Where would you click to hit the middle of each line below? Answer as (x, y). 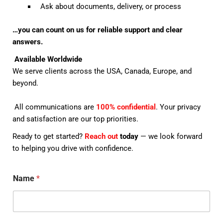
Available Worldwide (49, 59)
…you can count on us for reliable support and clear (98, 30)
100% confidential (126, 107)
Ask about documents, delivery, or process (110, 6)
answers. (28, 42)
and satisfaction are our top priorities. (76, 119)
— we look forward (170, 137)
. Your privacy (178, 107)
